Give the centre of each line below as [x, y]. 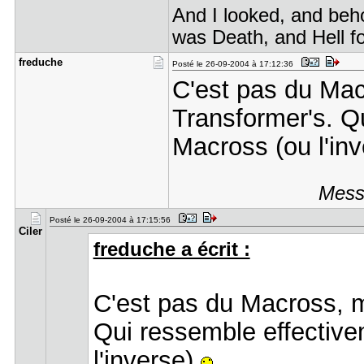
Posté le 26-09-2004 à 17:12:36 [235, 64]
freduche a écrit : [171, 249]
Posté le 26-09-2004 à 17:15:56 [112, 220]
